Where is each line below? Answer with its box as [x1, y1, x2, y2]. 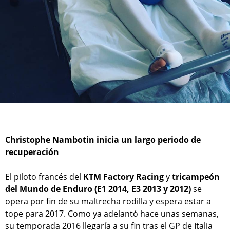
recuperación [5, 146, 59, 158]
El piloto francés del [5, 170, 83, 182]
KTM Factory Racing [83, 170, 166, 182]
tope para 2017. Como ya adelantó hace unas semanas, [5, 207, 219, 219]
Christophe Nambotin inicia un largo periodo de [5, 133, 201, 145]
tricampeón [172, 170, 220, 182]
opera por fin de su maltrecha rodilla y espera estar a [5, 195, 211, 207]
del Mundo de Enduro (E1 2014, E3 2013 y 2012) [5, 183, 191, 195]
